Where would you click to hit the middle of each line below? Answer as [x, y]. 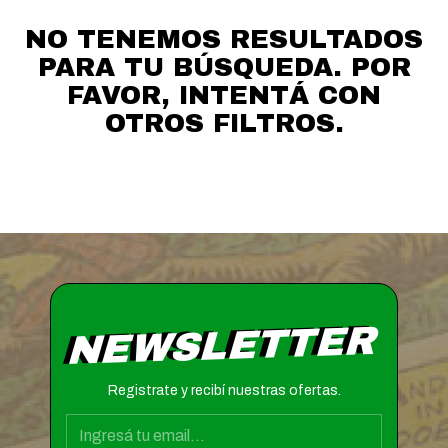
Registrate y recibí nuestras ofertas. [224, 390]
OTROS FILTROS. [224, 123]
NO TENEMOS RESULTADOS [224, 39]
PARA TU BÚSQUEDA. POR [224, 67]
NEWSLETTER [224, 345]
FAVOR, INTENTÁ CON [224, 95]
